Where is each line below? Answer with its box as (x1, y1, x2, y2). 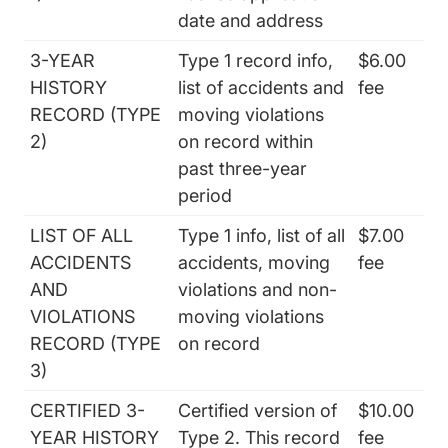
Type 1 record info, (178, 50, 333, 71)
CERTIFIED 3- (30, 400, 145, 421)
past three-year (178, 158, 307, 179)
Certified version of (178, 400, 337, 421)
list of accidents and (178, 77, 344, 98)
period (178, 185, 232, 206)
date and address (178, 10, 323, 31)
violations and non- (178, 279, 337, 300)
